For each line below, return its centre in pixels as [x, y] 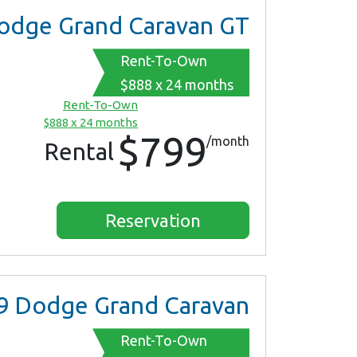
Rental [79, 152]
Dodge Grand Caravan [129, 306]
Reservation [153, 221]
